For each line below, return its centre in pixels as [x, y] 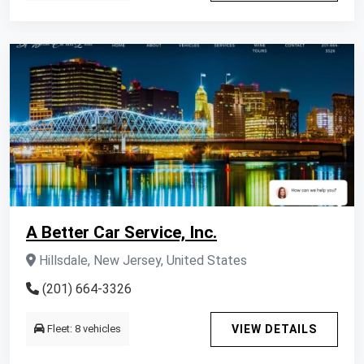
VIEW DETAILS [274, 329]
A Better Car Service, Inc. [121, 232]
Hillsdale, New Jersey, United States [141, 260]
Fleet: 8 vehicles [83, 329]
